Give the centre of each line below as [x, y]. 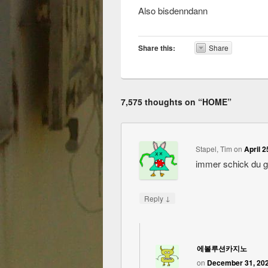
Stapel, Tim [214, 148]
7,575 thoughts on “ [162, 101]
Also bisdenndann [173, 10]
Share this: [157, 48]
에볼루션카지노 [222, 248]
